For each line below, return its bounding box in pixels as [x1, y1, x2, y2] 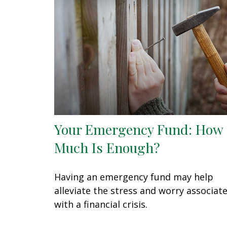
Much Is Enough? [54, 138, 160, 157]
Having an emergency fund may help [54, 170, 213, 183]
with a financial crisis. [54, 198, 147, 210]
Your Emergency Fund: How [54, 120, 223, 138]
